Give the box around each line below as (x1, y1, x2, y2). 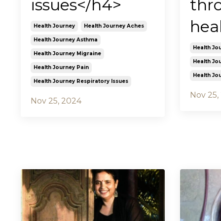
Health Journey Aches (84, 23, 144, 30)
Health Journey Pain (34, 64, 89, 71)
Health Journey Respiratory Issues (34, 78, 128, 85)
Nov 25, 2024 (31, 96, 81, 106)
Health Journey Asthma (34, 37, 98, 43)
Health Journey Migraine (34, 50, 101, 57)
